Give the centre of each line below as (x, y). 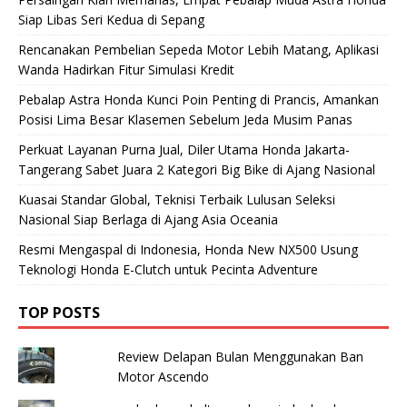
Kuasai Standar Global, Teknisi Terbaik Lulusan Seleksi (177, 199)
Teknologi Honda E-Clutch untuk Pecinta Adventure (168, 269)
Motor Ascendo (163, 376)
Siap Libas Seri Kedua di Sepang (111, 19)
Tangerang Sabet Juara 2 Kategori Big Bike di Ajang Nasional (197, 169)
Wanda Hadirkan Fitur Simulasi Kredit (126, 69)
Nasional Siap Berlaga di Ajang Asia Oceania (148, 219)
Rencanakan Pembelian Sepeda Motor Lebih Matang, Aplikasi (199, 49)
